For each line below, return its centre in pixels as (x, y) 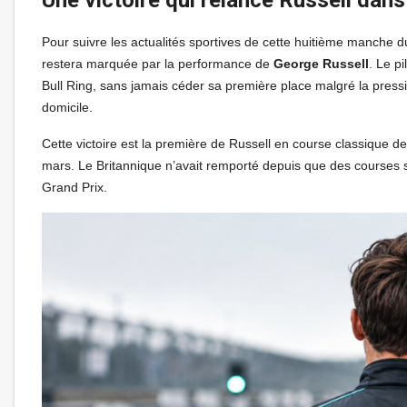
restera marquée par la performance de (158, 63)
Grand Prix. (74, 187)
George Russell (321, 63)
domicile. (67, 107)
